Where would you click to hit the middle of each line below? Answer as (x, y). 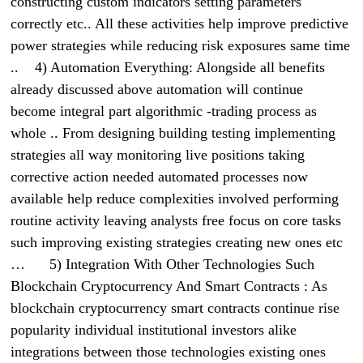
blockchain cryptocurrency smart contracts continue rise (175, 308)
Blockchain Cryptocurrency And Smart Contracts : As (169, 286)
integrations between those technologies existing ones (169, 352)
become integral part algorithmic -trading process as (164, 111)
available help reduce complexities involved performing (175, 199)
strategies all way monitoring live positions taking (158, 155)
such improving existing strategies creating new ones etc (177, 243)
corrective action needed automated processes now (160, 177)
